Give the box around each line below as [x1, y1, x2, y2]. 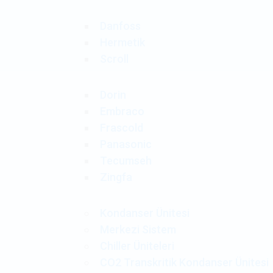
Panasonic [99, 138, 152, 151]
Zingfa [99, 171, 132, 183]
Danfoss [99, 19, 141, 32]
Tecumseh [99, 154, 152, 167]
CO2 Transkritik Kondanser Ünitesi [99, 256, 269, 269]
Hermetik [99, 36, 145, 49]
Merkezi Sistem [99, 223, 176, 236]
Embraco [99, 105, 144, 118]
